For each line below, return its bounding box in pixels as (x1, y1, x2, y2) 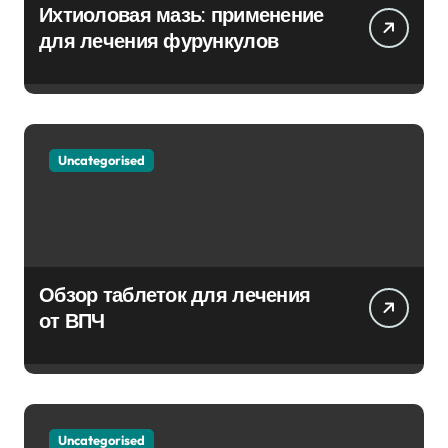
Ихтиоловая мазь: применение (39, 2, 324, 27)
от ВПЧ (39, 308, 105, 333)
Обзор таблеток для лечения (39, 282, 311, 307)
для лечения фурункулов (39, 28, 279, 53)
